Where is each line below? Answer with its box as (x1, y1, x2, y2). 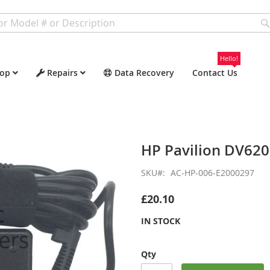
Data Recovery (115, 67, 174, 78)
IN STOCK (141, 215, 180, 227)
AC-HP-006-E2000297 (171, 167, 254, 178)
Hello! (220, 54, 238, 63)
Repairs (47, 67, 78, 78)
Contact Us (192, 67, 237, 78)
